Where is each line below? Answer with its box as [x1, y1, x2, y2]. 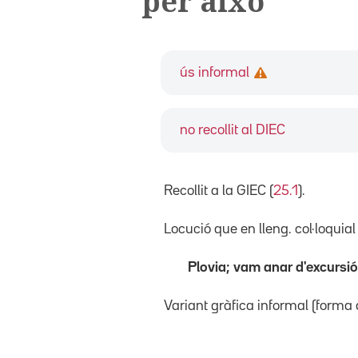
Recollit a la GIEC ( [164, 184, 273, 197]
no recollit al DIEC [180, 123, 285, 137]
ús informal [180, 66, 249, 79]
